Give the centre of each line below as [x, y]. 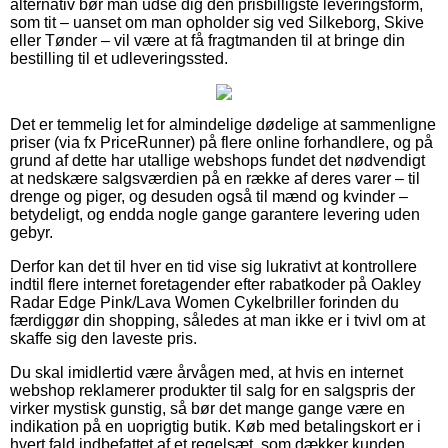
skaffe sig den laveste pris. [103, 339]
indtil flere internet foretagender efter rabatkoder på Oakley [215, 285]
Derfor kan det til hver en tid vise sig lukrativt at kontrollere [213, 267]
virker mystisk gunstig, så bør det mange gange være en [207, 409]
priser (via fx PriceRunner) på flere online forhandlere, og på [221, 143]
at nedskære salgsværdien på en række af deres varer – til [215, 179]
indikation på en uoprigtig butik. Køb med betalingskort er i [215, 427]
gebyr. [31, 233]
